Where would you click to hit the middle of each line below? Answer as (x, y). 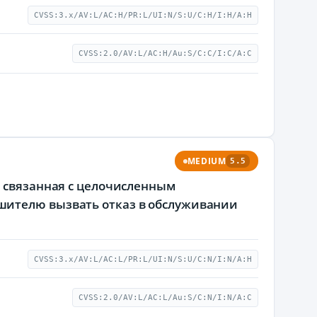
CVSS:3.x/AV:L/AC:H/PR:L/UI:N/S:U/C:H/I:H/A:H (143, 15)
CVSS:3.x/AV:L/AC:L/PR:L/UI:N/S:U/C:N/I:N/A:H (143, 259)
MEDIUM (207, 161)
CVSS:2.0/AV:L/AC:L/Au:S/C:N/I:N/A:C (165, 298)
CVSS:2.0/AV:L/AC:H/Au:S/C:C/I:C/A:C (165, 53)
